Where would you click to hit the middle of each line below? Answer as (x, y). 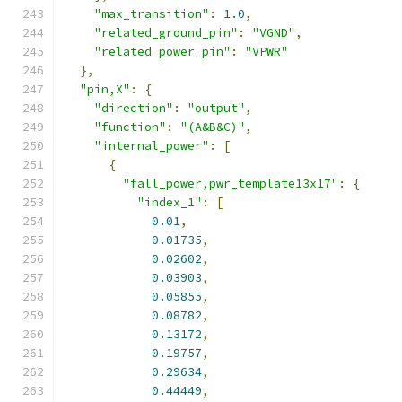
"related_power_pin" (162, 52)
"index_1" (170, 202)
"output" (216, 108)
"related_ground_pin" (166, 33)
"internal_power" (152, 146)
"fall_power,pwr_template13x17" (231, 184)
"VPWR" (267, 52)
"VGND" (274, 33)
